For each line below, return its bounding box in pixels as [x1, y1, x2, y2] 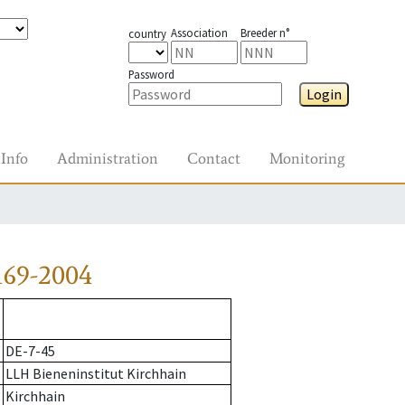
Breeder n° [240, 25, 289, 40]
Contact [187, 148, 240, 168]
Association [170, 25, 228, 40]
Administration [57, 148, 158, 168]
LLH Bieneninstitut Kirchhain [5, 364, 186, 383]
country [127, 26, 166, 41]
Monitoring [269, 148, 344, 168]
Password [127, 67, 174, 81]
